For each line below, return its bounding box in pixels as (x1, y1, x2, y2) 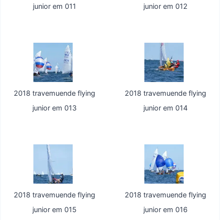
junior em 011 (33, 2, 77, 11)
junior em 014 (143, 104, 188, 112)
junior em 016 (143, 205, 188, 214)
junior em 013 (32, 104, 77, 112)
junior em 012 (143, 2, 188, 11)
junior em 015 (32, 205, 77, 214)
